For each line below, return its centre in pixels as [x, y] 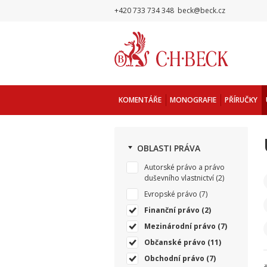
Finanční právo [172, 210]
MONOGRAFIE [193, 100]
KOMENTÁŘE [140, 100]
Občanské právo [175, 242]
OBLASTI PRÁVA [169, 148]
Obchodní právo [174, 258]
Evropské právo [171, 194]
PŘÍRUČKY [241, 100]
